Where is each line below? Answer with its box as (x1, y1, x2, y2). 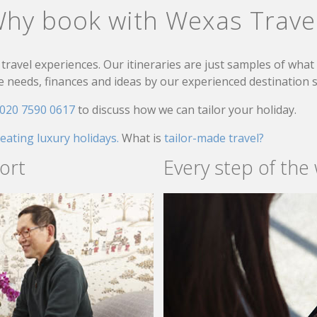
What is (122, 129, 164, 146)
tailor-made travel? (164, 129, 264, 146)
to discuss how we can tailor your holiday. (78, 101, 296, 117)
